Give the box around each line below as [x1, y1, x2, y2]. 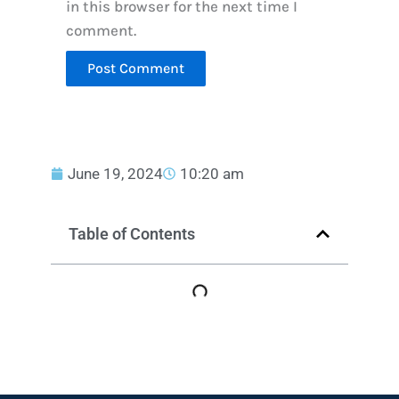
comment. [66, 21, 136, 40]
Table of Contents [69, 224, 195, 243]
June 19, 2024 [68, 164, 163, 183]
